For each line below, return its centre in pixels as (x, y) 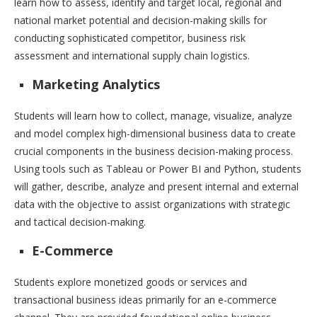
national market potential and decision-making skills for (140, 21)
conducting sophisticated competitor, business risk (130, 38)
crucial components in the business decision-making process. (154, 151)
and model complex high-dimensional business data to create (155, 134)
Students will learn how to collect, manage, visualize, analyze (153, 116)
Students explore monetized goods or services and (131, 282)
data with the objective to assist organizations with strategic (152, 204)
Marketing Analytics (96, 85)
